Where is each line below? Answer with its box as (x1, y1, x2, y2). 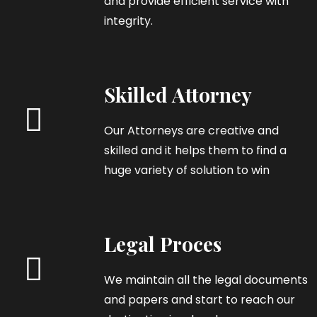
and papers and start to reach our (104, 291, 295, 308)
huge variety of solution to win (104, 161, 270, 178)
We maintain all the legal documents (104, 271, 308, 288)
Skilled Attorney (104, 81, 252, 108)
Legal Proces (104, 230, 221, 257)
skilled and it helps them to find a (104, 142, 287, 158)
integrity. (104, 12, 153, 29)
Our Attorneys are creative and (104, 122, 279, 139)
